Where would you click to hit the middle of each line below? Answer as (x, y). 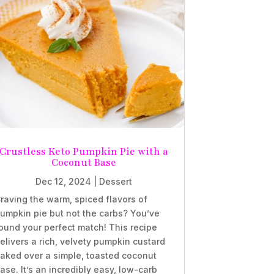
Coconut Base (83, 163)
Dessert (115, 182)
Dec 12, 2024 (63, 182)
